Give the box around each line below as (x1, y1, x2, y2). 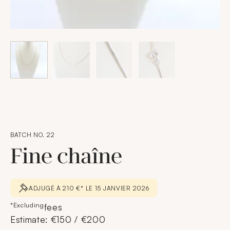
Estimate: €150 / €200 (10, 214, 106, 225)
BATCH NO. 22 (10, 131, 55, 139)
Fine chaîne (10, 144, 122, 168)
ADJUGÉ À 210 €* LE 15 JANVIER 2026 (29, 184, 149, 192)
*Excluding (10, 200, 44, 209)
